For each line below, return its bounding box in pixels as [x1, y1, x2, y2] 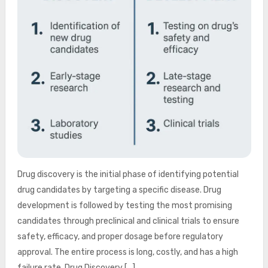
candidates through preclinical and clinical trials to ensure [17, 216, 239, 226]
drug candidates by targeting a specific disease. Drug [17, 185, 221, 195]
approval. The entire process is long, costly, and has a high [17, 247, 238, 257]
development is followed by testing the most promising [17, 200, 232, 211]
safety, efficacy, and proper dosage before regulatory [17, 232, 223, 242]
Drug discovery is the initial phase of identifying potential [17, 169, 239, 179]
